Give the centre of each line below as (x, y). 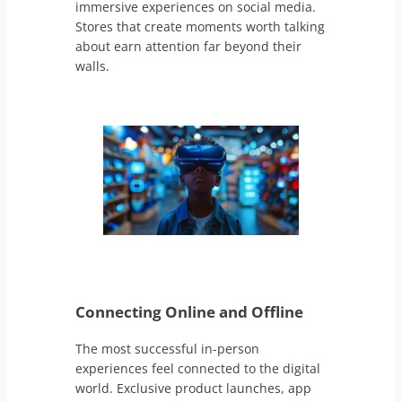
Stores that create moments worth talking (201, 26)
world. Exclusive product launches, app (194, 388)
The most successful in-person (168, 348)
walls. (93, 66)
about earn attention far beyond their (189, 46)
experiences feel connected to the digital (198, 368)
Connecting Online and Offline (190, 312)
